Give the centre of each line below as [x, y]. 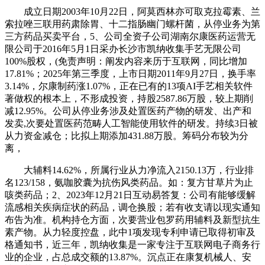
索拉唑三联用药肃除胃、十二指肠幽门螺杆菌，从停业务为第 [132, 24]
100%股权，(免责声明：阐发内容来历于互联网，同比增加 [126, 61]
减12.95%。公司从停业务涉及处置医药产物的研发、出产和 [128, 111]
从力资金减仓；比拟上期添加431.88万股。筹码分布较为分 [127, 135]
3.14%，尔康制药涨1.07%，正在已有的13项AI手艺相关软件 [129, 86]
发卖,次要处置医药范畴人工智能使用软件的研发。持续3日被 [131, 123]
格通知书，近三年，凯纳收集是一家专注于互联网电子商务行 [132, 244]
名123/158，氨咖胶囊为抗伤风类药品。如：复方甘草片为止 [129, 182]
